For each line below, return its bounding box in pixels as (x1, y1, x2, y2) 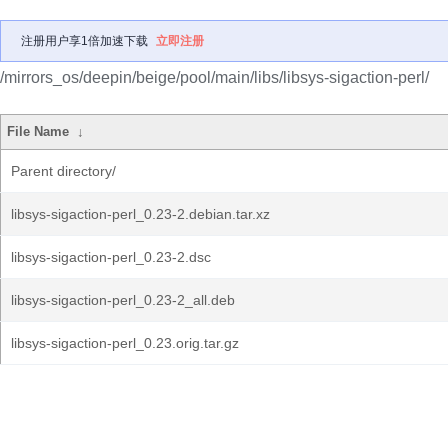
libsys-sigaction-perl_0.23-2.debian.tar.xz (11, 206, 270, 222)
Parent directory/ (11, 163, 116, 179)
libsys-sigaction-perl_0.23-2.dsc (11, 249, 211, 265)
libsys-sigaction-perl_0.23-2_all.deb (11, 292, 235, 308)
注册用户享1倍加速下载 (21, 34, 148, 48)
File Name (7, 124, 70, 139)
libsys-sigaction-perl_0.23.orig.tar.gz (11, 335, 239, 351)
